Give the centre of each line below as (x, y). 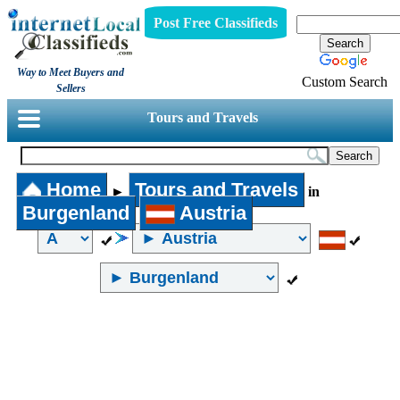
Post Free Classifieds (215, 22)
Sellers (71, 88)
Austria (211, 213)
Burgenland (76, 213)
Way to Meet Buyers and (71, 72)
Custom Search (345, 81)
